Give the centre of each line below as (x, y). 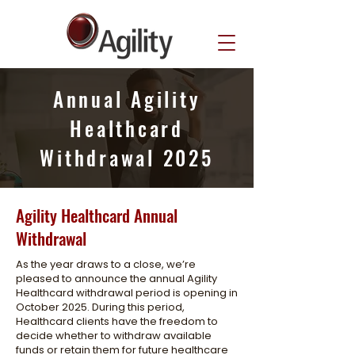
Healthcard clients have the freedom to (117, 321)
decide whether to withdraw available (114, 336)
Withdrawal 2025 (127, 157)
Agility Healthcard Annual (97, 215)
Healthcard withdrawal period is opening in (127, 293)
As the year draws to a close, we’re (106, 264)
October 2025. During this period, (100, 307)
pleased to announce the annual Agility (116, 279)
